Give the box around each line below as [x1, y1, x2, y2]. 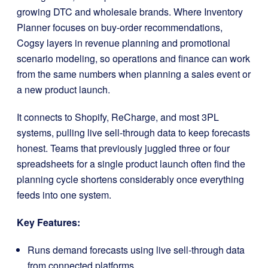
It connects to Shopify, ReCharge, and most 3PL [17, 109, 219, 124]
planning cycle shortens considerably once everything [17, 172, 244, 186]
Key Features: [17, 215, 80, 229]
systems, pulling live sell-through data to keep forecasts [17, 125, 250, 139]
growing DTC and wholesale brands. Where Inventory [17, 4, 243, 19]
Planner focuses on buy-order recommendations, [17, 20, 223, 34]
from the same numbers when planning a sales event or [17, 66, 251, 81]
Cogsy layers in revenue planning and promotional [17, 35, 230, 50]
